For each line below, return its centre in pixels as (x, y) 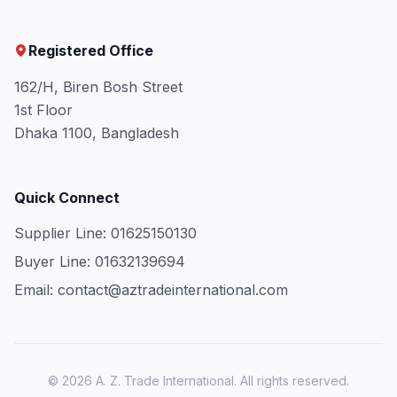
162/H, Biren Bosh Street (98, 87)
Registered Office (91, 51)
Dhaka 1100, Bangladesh (97, 133)
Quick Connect (67, 198)
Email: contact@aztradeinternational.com (151, 290)
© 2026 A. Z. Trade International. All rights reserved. (198, 381)
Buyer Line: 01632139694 (100, 261)
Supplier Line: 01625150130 (105, 233)
